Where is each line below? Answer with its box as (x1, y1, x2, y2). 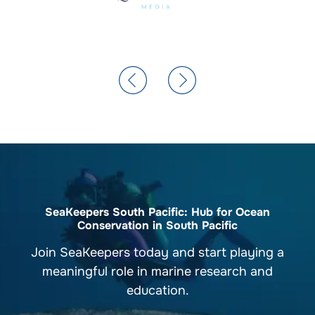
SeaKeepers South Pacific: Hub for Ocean (45, 204, 270, 219)
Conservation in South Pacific (77, 217, 238, 233)
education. (126, 282, 189, 298)
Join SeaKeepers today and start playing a (31, 244, 284, 260)
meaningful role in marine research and (42, 263, 273, 279)
